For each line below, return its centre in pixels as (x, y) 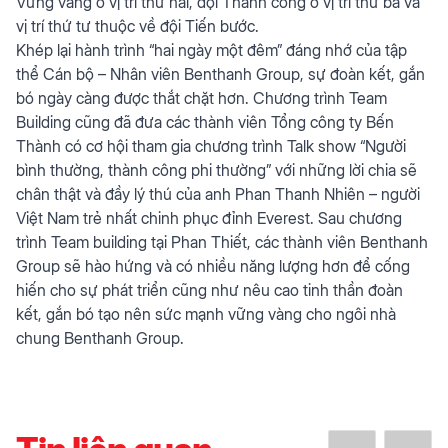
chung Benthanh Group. (100, 338)
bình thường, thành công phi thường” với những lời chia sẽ (216, 170)
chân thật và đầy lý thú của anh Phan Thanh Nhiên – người (218, 194)
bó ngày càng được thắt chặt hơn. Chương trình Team (201, 98)
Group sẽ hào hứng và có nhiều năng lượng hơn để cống (213, 266)
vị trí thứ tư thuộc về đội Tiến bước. (137, 26)
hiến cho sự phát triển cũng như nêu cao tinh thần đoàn (209, 290)
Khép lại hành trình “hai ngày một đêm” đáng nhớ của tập (211, 50)
